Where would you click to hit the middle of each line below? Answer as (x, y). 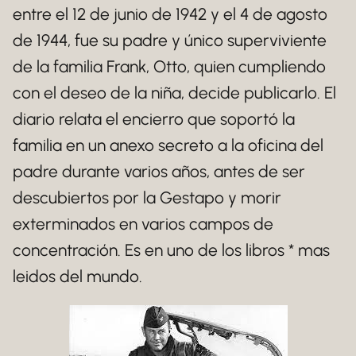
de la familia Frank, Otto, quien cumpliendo (169, 66)
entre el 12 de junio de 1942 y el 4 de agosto (170, 14)
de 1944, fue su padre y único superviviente (170, 40)
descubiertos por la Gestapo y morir (147, 197)
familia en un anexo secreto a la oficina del (168, 145)
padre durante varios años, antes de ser (159, 171)
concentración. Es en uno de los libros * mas (171, 250)
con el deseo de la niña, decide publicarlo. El (174, 93)
